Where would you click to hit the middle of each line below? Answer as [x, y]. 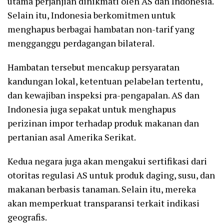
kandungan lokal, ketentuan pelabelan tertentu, [105, 81]
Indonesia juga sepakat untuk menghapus [92, 109]
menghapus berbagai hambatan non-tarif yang [101, 29]
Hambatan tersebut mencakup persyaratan [93, 67]
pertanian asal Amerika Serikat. [72, 137]
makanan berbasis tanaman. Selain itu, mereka [102, 189]
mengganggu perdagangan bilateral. [81, 43]
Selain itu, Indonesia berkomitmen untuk [91, 15]
